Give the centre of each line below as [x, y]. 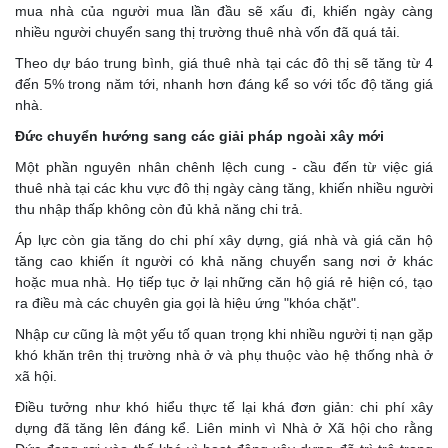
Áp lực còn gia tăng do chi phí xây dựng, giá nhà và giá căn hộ [224, 240]
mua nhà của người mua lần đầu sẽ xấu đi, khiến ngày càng [224, 11]
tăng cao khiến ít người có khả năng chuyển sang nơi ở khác [224, 261]
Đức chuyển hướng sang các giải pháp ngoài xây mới [199, 136]
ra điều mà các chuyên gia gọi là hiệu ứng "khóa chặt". [187, 303]
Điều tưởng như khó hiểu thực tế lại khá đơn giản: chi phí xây [224, 407]
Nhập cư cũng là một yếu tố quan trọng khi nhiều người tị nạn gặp [224, 334]
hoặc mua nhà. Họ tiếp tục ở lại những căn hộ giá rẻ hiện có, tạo [224, 282]
